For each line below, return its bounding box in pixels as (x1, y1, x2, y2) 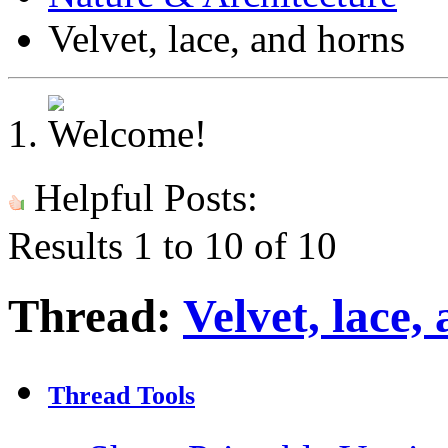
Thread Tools (48, 381, 195, 411)
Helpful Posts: (24, 176, 258, 219)
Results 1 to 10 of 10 (8, 224, 337, 267)
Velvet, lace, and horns (48, 17, 405, 60)
